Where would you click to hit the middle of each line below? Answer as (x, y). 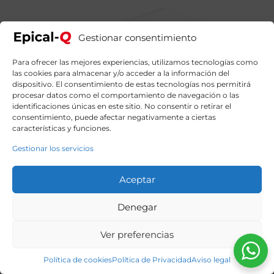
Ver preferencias (137, 234)
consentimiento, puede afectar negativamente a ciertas (114, 117)
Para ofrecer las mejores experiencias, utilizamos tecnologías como (135, 62)
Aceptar (137, 179)
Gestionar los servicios (53, 148)
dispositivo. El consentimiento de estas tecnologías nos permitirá (131, 84)
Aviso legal (211, 260)
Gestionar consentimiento (137, 37)
